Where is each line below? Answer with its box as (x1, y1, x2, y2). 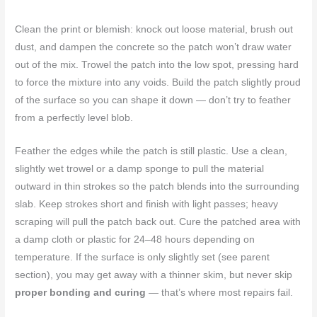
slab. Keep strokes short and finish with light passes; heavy (15, 198, 279, 209)
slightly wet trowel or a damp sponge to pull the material (15, 163, 265, 174)
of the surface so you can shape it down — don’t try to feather (15, 94, 292, 105)
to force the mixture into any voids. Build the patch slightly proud (15, 76, 301, 88)
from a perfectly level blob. (15, 112, 134, 123)
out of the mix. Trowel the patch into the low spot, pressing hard (15, 59, 299, 70)
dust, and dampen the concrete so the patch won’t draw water (15, 41, 292, 52)
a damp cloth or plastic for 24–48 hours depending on (15, 234, 255, 245)
